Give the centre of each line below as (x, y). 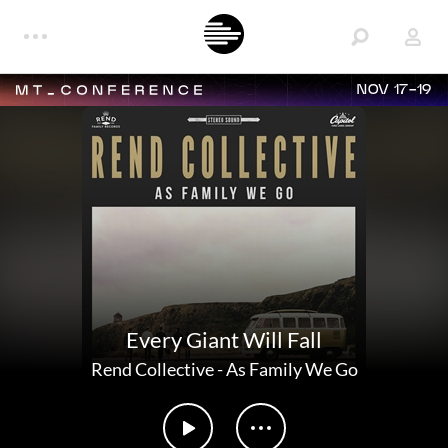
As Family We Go (291, 369)
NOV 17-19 (394, 90)
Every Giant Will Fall (224, 339)
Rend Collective (152, 369)
